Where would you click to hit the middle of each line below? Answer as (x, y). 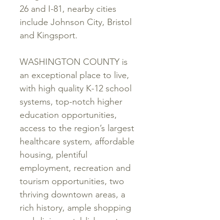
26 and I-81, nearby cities (68, 9)
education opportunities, (68, 115)
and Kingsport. (49, 35)
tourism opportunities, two (72, 181)
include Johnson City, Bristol (76, 22)
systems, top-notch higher (71, 102)
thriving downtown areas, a (72, 194)
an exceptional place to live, (74, 75)
